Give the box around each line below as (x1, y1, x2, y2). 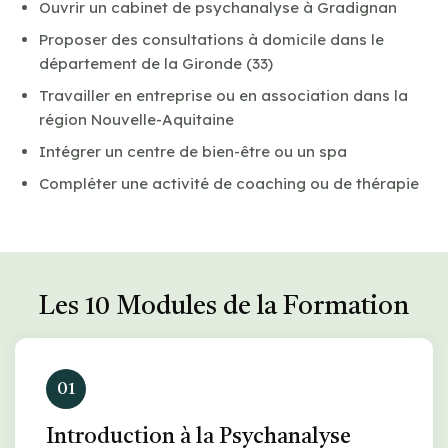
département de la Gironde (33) (39, 53, 273, 73)
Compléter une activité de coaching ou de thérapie (39, 173, 419, 193)
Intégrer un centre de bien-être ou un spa (39, 141, 347, 161)
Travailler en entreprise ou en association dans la (39, 85, 408, 105)
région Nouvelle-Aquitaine (39, 109, 234, 129)
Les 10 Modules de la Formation (39, 293, 409, 320)
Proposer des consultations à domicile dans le (39, 29, 384, 49)
